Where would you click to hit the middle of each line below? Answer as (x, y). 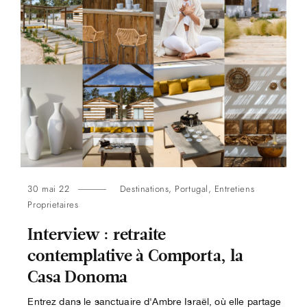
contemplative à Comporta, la (135, 256)
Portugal (192, 189)
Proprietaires (53, 205)
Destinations (144, 189)
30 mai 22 (49, 189)
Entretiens (234, 189)
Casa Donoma (78, 278)
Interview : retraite (97, 235)
